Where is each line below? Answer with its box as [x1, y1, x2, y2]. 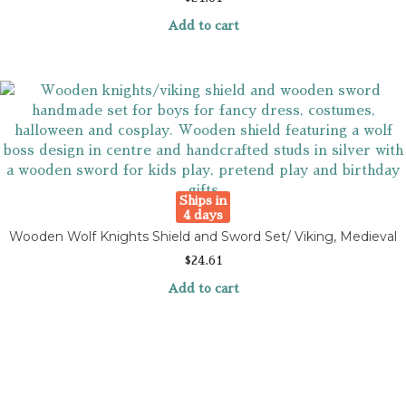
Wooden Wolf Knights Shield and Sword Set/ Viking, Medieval [9, 228, 397, 246]
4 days [183, 208, 223, 221]
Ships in [179, 193, 227, 207]
